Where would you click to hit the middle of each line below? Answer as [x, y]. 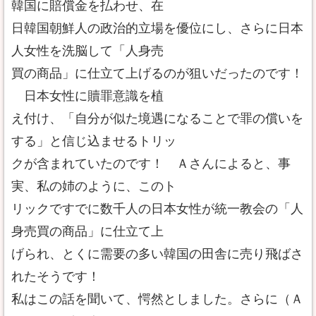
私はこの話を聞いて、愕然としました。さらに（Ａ [157, 299]
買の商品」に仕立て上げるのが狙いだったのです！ [157, 73]
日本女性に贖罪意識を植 [87, 96]
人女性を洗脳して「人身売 [87, 51]
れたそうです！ [56, 276]
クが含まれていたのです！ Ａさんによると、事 [151, 164]
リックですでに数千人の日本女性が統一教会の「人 [157, 209]
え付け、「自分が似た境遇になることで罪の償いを [157, 119]
